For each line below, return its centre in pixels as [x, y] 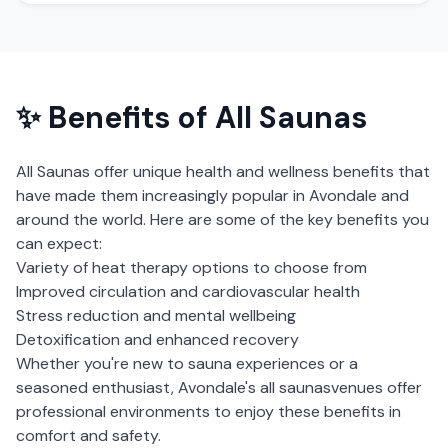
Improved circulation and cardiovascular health [188, 291]
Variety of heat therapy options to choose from [191, 267]
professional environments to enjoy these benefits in [208, 411]
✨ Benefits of [115, 117]
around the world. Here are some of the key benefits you [222, 219]
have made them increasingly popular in [162, 195]
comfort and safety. [88, 435]
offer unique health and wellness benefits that [260, 171]
